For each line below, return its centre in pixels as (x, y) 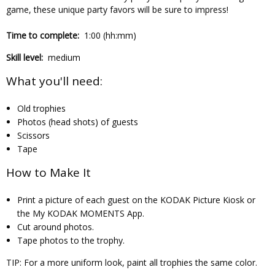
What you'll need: (54, 81)
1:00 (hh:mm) (108, 35)
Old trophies (41, 108)
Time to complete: (43, 35)
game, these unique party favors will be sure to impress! (117, 9)
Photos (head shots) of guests (77, 122)
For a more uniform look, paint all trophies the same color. (141, 262)
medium (64, 57)
